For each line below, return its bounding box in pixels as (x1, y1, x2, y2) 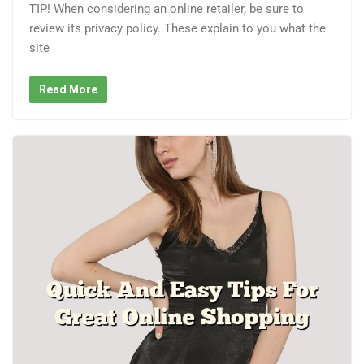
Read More (39, 82, 97, 96)
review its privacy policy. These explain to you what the (29, 21, 326, 37)
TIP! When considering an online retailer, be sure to (29, 2, 304, 17)
